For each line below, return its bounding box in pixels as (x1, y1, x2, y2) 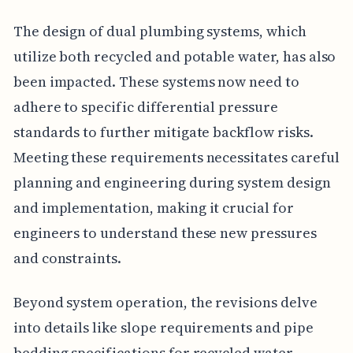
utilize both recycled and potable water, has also (13, 46, 336, 66)
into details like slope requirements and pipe (13, 317, 314, 337)
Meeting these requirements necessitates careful (13, 147, 340, 167)
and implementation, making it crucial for (13, 197, 294, 217)
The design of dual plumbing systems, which (13, 20, 307, 41)
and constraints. (13, 247, 122, 268)
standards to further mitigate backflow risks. (13, 121, 314, 142)
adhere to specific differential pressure (13, 96, 278, 117)
